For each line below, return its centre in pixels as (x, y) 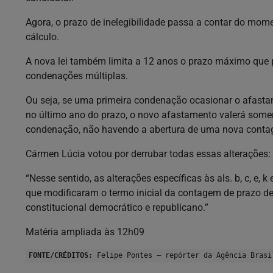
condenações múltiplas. (78, 76)
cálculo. (42, 37)
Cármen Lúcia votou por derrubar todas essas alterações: (148, 154)
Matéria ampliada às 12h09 (85, 232)
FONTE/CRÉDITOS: (61, 255)
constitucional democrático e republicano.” (118, 207)
